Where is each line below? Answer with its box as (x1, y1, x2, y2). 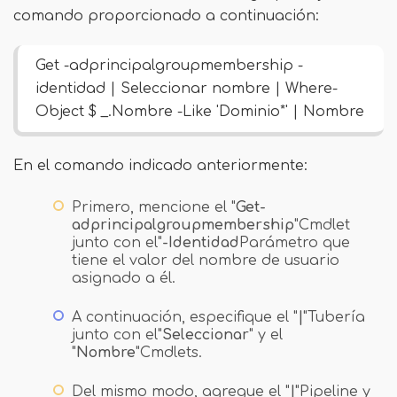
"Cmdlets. (136, 345, 202, 361)
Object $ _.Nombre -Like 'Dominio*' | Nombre (35, 104, 364, 120)
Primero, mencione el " (72, 199, 236, 215)
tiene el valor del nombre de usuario (72, 253, 339, 269)
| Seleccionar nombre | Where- (110, 81, 338, 97)
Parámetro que (239, 235, 350, 251)
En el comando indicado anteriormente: (13, 158, 307, 174)
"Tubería (303, 309, 365, 325)
